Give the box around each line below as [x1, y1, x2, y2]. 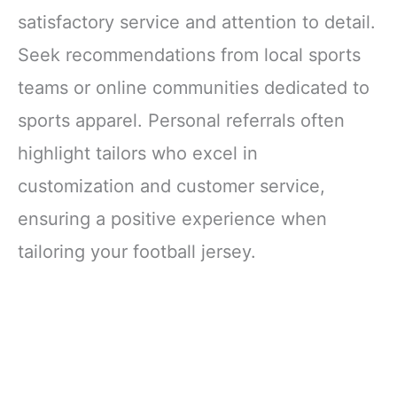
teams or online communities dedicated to [18, 76, 370, 98]
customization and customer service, [18, 175, 325, 197]
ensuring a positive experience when [18, 207, 327, 230]
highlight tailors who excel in [18, 142, 258, 164]
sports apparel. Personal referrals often [18, 109, 345, 131]
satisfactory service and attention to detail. [18, 11, 376, 33]
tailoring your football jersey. [18, 240, 256, 262]
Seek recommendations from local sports [18, 43, 361, 66]
